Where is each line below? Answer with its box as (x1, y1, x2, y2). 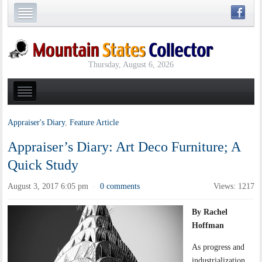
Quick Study (8, 157, 79, 173)
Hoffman (192, 221, 225, 230)
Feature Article (70, 118, 119, 127)
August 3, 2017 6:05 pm (8, 182, 89, 191)
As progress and (192, 243, 245, 252)
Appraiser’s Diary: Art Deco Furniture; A (8, 139, 241, 155)
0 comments (100, 182, 140, 191)
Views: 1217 (213, 182, 254, 191)
